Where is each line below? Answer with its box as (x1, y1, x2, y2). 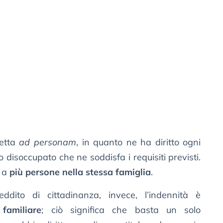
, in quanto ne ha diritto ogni (76, 136, 201, 148)
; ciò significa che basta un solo (41, 204, 201, 216)
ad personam (19, 136, 76, 148)
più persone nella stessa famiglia (9, 166, 151, 178)
